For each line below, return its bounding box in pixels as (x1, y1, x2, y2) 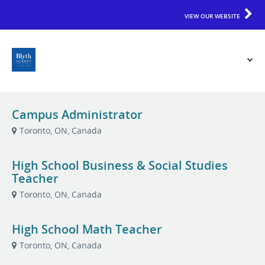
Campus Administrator (12, 106, 143, 122)
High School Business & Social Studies (12, 157, 228, 173)
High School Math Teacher (12, 221, 162, 237)
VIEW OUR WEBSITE (185, 12, 240, 20)
